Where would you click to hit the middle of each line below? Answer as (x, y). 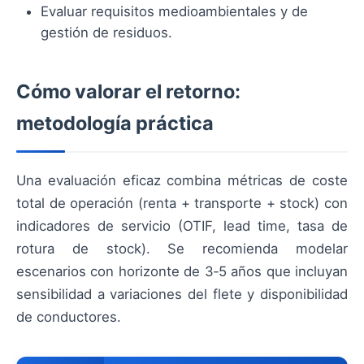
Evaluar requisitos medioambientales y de (174, 12)
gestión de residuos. (106, 33)
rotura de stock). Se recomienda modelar (182, 249)
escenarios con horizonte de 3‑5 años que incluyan (182, 272)
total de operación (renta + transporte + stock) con (182, 204)
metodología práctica (115, 123)
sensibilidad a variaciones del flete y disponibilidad (182, 295)
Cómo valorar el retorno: (128, 92)
